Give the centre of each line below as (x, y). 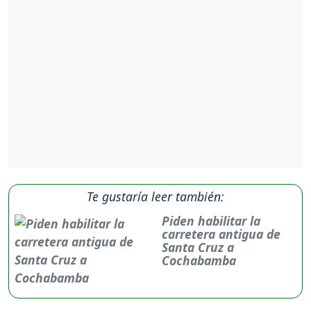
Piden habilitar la (211, 220)
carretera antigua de (221, 234)
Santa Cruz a (198, 247)
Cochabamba (199, 260)
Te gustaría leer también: (155, 196)
